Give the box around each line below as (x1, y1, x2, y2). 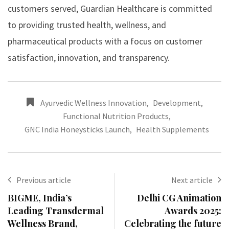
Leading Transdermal (8, 204, 104, 217)
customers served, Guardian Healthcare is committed (8, 2, 212, 14)
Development (152, 97, 201, 108)
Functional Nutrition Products (62, 110, 169, 121)
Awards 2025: (165, 204, 221, 217)
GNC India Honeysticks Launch (24, 124, 130, 134)
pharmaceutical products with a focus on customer (8, 35, 202, 47)
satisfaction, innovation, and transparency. (8, 51, 170, 63)
